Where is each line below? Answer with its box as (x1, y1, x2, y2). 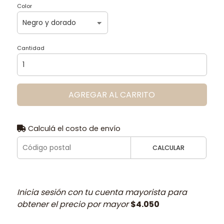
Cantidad (16, 43, 44, 52)
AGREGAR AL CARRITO (68, 88, 155, 100)
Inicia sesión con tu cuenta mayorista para (16, 186, 187, 198)
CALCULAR (152, 143, 185, 152)
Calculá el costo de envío (25, 123, 120, 133)
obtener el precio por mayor (16, 198, 130, 210)
